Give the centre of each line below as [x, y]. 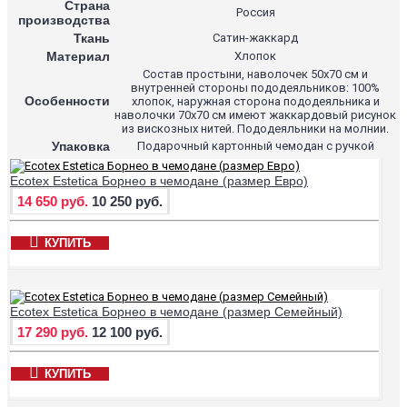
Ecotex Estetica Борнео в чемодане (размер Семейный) [176, 311]
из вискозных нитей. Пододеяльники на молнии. [255, 128]
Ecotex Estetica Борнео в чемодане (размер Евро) [159, 180]
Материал [78, 56]
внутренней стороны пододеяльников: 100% [255, 87]
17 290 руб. [53, 332]
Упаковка [81, 146]
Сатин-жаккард [255, 37]
